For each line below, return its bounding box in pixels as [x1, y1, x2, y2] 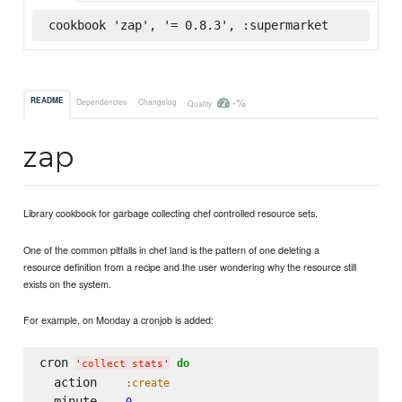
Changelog [137, 95, 177, 107]
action [39, 374, 126, 389]
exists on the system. [23, 275, 112, 291]
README [31, 95, 65, 107]
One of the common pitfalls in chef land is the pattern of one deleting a [23, 241, 320, 257]
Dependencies [76, 95, 127, 107]
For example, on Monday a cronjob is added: [23, 311, 214, 327]
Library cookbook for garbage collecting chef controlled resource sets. [23, 205, 319, 221]
